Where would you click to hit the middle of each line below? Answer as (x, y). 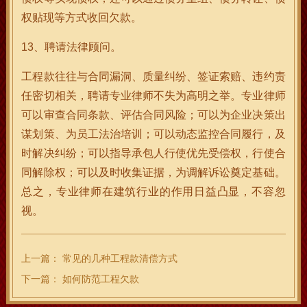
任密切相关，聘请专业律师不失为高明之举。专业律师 (153, 96)
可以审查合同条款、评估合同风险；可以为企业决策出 (153, 115)
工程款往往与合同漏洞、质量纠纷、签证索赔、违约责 (153, 76)
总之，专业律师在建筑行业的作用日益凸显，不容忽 (153, 192)
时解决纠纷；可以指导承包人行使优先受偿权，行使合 (153, 153)
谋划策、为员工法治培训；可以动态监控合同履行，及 (153, 134)
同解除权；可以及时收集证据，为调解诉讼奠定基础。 (153, 172)
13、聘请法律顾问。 (72, 47)
